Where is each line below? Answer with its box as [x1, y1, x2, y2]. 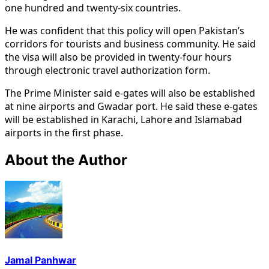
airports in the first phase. [5, 125, 123, 139]
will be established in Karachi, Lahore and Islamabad [5, 112, 242, 126]
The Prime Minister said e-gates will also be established [5, 86, 255, 100]
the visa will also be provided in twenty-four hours [5, 50, 232, 64]
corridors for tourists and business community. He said [5, 37, 256, 50]
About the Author [5, 151, 127, 169]
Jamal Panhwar [5, 253, 76, 266]
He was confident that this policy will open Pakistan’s [5, 23, 244, 37]
